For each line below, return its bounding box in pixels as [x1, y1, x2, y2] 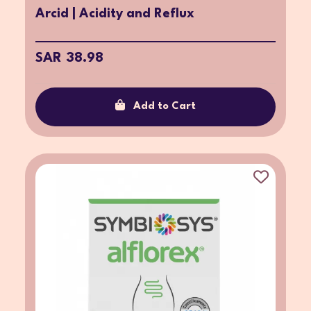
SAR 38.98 [35, 51, 103, 65]
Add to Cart [133, 101, 196, 112]
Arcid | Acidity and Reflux [35, 7, 194, 20]
